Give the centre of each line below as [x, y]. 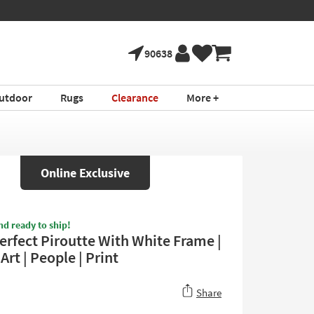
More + [202, 97]
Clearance [135, 97]
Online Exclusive [85, 173]
